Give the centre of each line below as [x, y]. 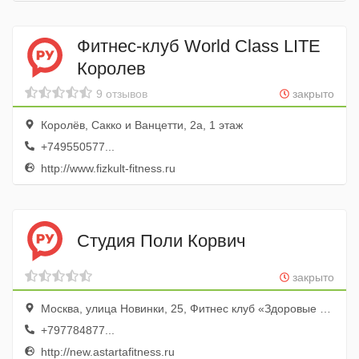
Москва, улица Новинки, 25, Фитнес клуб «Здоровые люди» [179, 309]
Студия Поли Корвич [161, 240]
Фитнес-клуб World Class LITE [199, 46]
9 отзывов [122, 94]
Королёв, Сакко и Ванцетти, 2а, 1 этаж [140, 125]
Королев [111, 68]
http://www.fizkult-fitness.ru [107, 168]
